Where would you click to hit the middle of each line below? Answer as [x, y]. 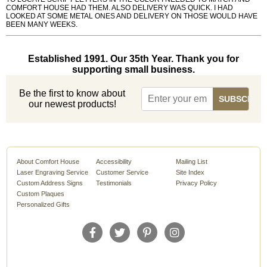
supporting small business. [133, 70]
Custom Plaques [41, 194]
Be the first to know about [72, 94]
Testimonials [114, 183]
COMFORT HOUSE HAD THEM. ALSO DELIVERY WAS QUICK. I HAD [119, 8]
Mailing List [191, 162]
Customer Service [122, 173]
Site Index [190, 173]
